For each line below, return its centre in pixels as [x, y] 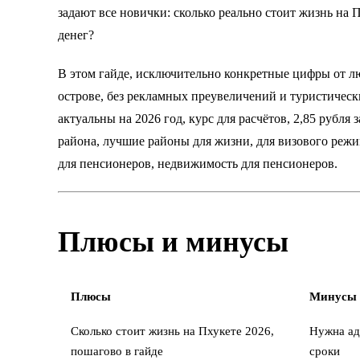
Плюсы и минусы [173, 241]
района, [80, 141]
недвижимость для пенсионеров [246, 163]
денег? [76, 35]
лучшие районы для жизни [176, 141]
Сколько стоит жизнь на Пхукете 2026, [172, 331]
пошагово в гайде [117, 351]
